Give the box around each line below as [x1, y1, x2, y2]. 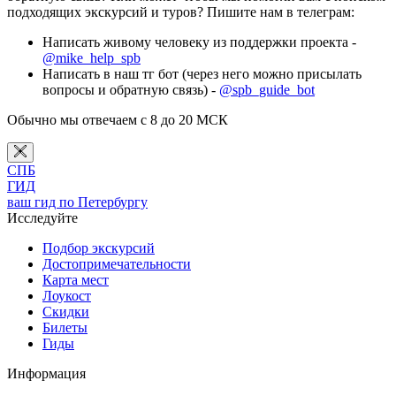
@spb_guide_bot [219, 81, 315, 97]
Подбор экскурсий [42, 240, 155, 255]
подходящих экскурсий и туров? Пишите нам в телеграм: [7, 4, 354, 19]
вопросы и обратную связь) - [42, 81, 219, 97]
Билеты [42, 319, 88, 335]
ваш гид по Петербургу [7, 194, 148, 209]
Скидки [42, 303, 89, 319]
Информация [7, 365, 86, 381]
